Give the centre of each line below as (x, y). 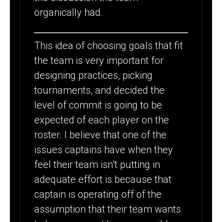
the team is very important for (99, 60)
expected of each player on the (102, 120)
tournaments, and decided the (100, 90)
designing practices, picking (94, 75)
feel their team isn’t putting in (97, 164)
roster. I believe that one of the (101, 135)
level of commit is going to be (98, 105)
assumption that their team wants (108, 209)
